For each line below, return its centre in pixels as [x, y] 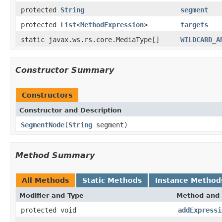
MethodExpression [112, 25]
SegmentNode [43, 125]
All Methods [45, 180]
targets [194, 25]
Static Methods [112, 180]
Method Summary [55, 155]
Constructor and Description [70, 110]
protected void [49, 210]
